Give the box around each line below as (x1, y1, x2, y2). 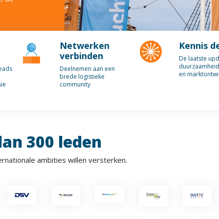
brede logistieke (60, 72, 105, 81)
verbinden (60, 50, 104, 62)
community (60, 80, 91, 88)
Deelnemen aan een (60, 65, 115, 73)
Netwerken (60, 40, 110, 51)
